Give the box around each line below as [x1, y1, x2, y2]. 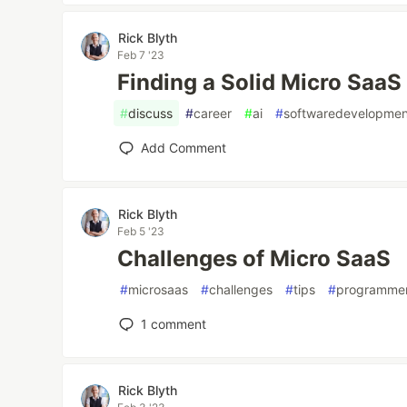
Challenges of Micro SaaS [117, 245, 392, 272]
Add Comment [141, 140, 227, 155]
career [194, 105, 233, 121]
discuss [128, 105, 174, 121]
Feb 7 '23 [117, 48, 165, 62]
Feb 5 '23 [117, 224, 165, 238]
